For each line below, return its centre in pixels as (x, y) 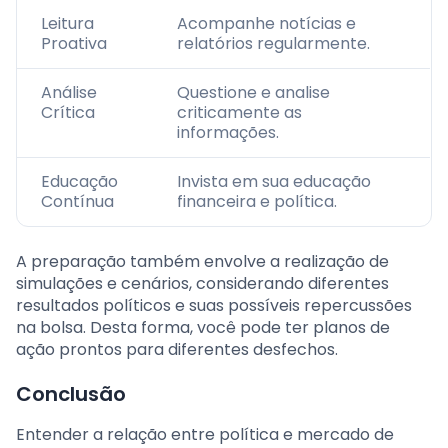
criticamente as (239, 113)
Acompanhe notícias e (266, 24)
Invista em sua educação (274, 182)
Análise (69, 93)
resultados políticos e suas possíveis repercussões (214, 306)
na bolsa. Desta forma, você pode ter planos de (203, 328)
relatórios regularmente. (273, 44)
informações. (228, 133)
